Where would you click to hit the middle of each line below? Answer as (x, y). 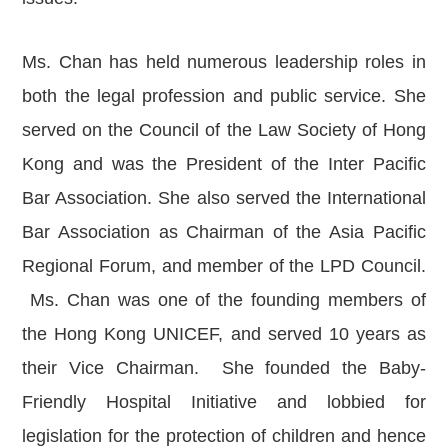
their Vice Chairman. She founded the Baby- (224, 368)
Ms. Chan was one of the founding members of (224, 300)
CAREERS (93, 112)
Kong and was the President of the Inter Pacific (224, 164)
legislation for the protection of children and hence (224, 436)
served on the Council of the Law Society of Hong (224, 130)
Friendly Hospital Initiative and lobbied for (224, 402)
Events (139, 82)
